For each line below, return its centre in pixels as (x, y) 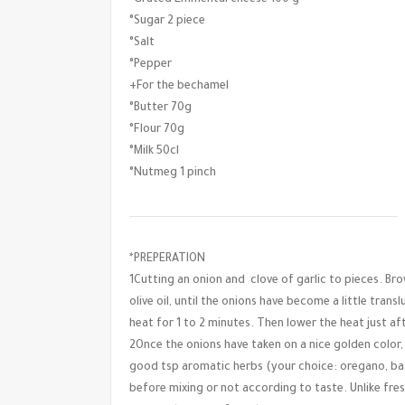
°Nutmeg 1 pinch (173, 173)
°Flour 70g (157, 130)
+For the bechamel (179, 86)
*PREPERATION (167, 259)
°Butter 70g (160, 108)
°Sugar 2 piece (167, 21)
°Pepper (151, 65)
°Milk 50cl (154, 151)
